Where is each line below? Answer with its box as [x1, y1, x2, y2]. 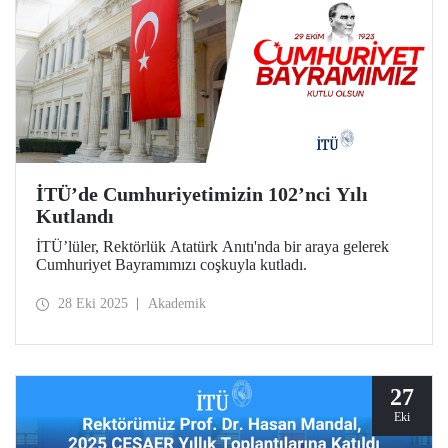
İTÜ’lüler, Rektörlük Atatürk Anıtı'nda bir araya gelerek [36, 237, 389, 255]
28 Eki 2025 [58, 296, 128, 312]
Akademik [148, 296, 206, 312]
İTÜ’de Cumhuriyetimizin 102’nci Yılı [36, 182, 368, 205]
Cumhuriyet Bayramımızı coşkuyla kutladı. [36, 255, 307, 273]
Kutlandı [36, 204, 114, 227]
